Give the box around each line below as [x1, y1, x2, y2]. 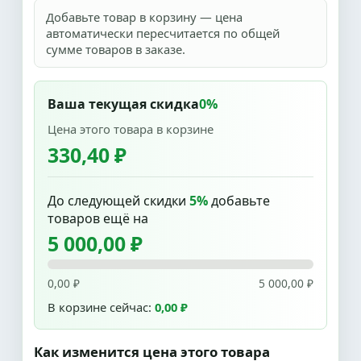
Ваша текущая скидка [48, 95, 199, 113]
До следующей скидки [48, 192, 189, 210]
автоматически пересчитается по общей [46, 25, 280, 41]
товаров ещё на [48, 210, 148, 227]
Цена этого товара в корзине [48, 121, 214, 137]
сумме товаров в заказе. [46, 41, 185, 57]
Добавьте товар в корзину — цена [46, 9, 243, 25]
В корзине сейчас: [48, 299, 155, 315]
